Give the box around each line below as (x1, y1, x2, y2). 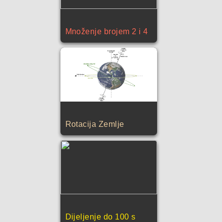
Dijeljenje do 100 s (65, 213, 136, 221)
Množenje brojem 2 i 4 (65, 27, 148, 36)
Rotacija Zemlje (65, 120, 124, 128)
